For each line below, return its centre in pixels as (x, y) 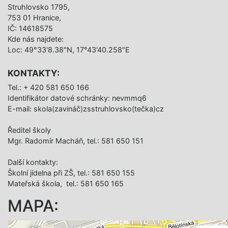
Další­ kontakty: (33, 162)
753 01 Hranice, (34, 18)
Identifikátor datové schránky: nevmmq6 (77, 98)
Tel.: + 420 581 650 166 (48, 88)
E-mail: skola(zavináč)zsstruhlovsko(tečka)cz (86, 109)
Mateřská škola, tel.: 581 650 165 (66, 184)
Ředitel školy (29, 130)
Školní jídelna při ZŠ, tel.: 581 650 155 (71, 173)
